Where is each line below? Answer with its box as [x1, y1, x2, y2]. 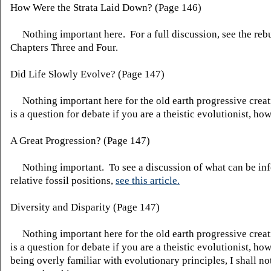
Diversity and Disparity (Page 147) [10, 201, 160, 213]
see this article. [116, 175, 180, 186]
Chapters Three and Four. [10, 42, 118, 53]
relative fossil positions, [10, 175, 116, 186]
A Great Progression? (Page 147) [10, 135, 150, 146]
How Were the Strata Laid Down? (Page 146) [10, 2, 201, 13]
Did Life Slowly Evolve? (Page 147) [10, 68, 165, 80]
